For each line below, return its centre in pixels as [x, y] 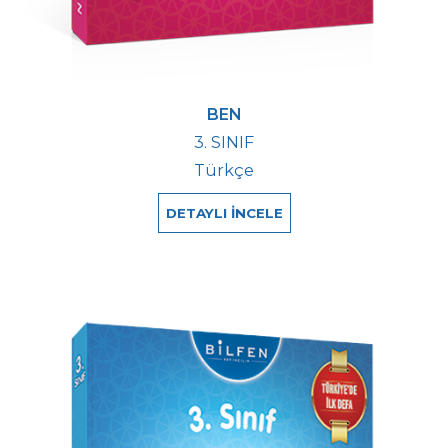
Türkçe [224, 170]
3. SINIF [224, 142]
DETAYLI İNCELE [224, 212]
